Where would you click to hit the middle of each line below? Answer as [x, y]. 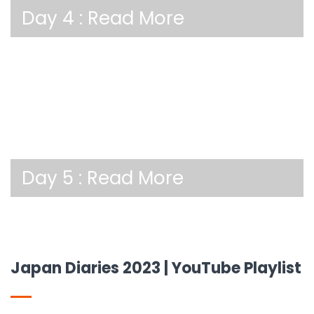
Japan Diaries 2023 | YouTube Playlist [156, 268]
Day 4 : [55, 18]
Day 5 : [54, 178]
